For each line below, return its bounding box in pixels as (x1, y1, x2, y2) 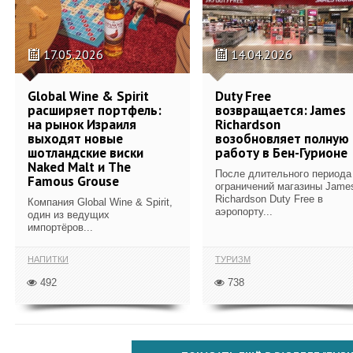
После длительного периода (215, 167, 351, 180)
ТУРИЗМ (215, 255, 251, 264)
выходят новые (28, 129, 123, 147)
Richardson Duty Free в (215, 192, 323, 205)
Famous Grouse (28, 172, 119, 190)
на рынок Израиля (28, 115, 136, 133)
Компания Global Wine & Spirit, (28, 195, 173, 208)
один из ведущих (28, 208, 110, 221)
